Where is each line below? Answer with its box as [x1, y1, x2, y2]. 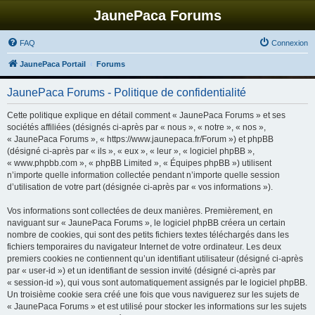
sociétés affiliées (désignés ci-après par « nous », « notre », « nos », [7, 122, 266, 132]
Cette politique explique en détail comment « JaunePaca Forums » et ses [7, 110, 285, 120]
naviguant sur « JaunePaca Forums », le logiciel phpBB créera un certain [7, 218, 285, 228]
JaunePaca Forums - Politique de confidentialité [7, 86, 246, 98]
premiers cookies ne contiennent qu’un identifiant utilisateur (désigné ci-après [7, 254, 303, 264]
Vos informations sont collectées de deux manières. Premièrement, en [7, 206, 273, 216]
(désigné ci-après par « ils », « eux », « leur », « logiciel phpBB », [7, 146, 255, 156]
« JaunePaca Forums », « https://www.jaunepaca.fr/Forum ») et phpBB [7, 134, 274, 144]
